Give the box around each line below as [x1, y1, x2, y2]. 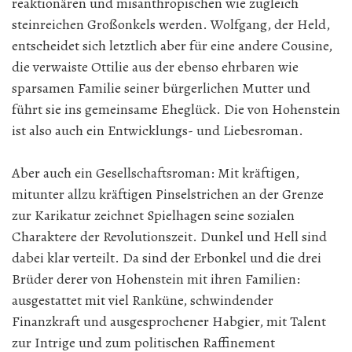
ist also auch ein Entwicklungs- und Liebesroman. [12, 121, 306, 140]
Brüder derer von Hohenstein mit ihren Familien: [12, 269, 300, 288]
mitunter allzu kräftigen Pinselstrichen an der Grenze [12, 185, 324, 203]
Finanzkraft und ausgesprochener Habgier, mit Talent [12, 312, 326, 331]
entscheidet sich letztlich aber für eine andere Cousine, [12, 36, 332, 55]
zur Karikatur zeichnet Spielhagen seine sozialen [12, 206, 295, 225]
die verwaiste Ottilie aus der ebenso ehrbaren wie [12, 57, 299, 76]
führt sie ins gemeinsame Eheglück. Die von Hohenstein [12, 100, 340, 119]
